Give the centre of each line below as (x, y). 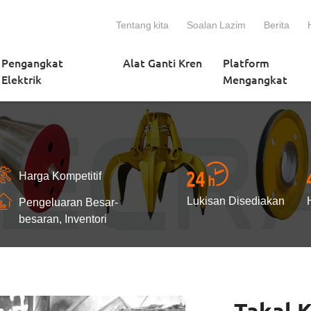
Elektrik (22, 79)
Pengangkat (32, 62)
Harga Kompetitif (60, 175)
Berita (277, 24)
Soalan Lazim (216, 24)
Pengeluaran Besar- (68, 201)
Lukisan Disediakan (236, 200)
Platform (246, 62)
